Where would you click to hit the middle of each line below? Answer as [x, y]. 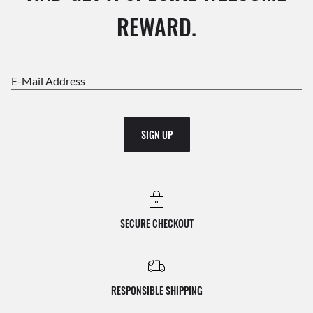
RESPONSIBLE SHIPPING [156, 290]
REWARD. [156, 26]
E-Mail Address [51, 80]
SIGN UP [156, 134]
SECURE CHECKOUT [156, 223]
